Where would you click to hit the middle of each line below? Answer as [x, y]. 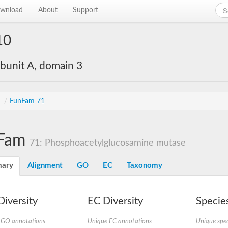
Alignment [45, 166]
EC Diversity [115, 201]
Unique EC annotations [119, 221]
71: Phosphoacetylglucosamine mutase [108, 143]
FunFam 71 [27, 101]
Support [86, 10]
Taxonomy [145, 166]
